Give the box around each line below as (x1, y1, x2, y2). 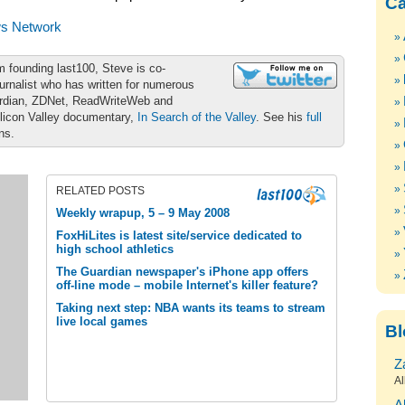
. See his (256, 110, 306, 124)
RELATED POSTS (56, 184, 145, 197)
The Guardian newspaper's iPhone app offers (56, 265, 308, 278)
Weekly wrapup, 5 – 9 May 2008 (56, 206, 230, 220)
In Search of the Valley (137, 110, 256, 124)
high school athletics (56, 242, 174, 256)
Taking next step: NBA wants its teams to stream (56, 301, 325, 315)
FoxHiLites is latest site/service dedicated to (56, 229, 302, 242)
